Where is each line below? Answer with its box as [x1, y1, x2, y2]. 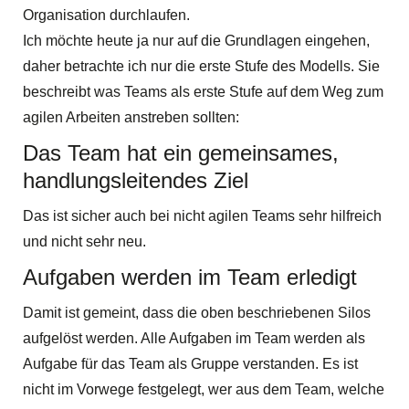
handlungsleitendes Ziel [23, 167, 248, 193]
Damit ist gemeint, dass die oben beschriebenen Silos [23, 304, 371, 320]
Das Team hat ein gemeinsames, [23, 140, 339, 165]
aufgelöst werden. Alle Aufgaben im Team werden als [23, 330, 365, 346]
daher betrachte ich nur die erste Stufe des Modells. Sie [23, 58, 380, 74]
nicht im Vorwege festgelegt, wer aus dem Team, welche [23, 381, 384, 397]
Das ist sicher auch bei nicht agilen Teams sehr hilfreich [23, 207, 382, 224]
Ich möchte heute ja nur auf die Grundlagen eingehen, [23, 32, 370, 48]
